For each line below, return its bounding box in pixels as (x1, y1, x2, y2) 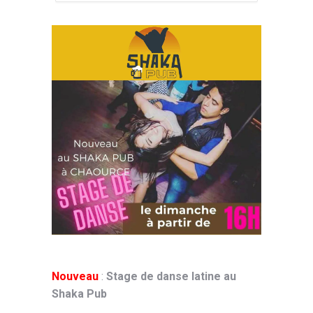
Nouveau (52, 270, 99, 283)
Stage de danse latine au (106, 270, 236, 283)
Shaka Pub (52, 287, 107, 300)
